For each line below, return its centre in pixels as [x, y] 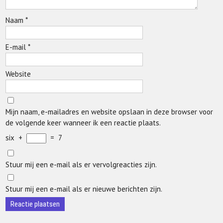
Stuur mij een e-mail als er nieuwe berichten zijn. [84, 189]
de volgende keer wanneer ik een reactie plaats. [83, 123]
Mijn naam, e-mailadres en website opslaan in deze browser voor [110, 112]
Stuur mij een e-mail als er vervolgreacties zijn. [81, 165]
